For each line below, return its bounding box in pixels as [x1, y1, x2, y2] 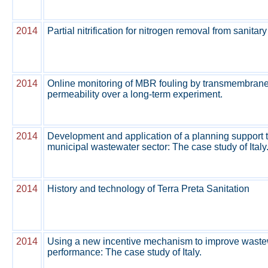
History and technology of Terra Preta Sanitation [47, 184, 249, 194]
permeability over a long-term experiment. [47, 89, 223, 99]
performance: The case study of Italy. [47, 247, 202, 257]
